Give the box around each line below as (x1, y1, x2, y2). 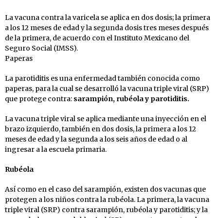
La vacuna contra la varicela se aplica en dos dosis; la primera (5, 13, 210, 22)
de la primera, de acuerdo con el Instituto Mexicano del (5, 33, 189, 42)
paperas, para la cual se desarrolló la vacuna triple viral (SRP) (5, 84, 209, 93)
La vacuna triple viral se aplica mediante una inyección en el (5, 114, 206, 123)
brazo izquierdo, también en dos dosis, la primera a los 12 (5, 124, 196, 133)
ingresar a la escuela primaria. (5, 145, 107, 154)
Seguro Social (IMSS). (5, 43, 78, 53)
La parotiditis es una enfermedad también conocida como (5, 73, 200, 83)
